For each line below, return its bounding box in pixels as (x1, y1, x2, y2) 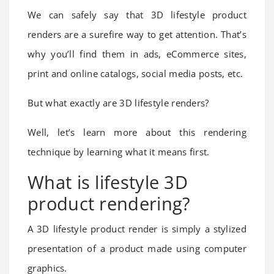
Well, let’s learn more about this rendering (28, 126, 246, 139)
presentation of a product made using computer (28, 242, 246, 255)
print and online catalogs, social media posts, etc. (28, 67, 243, 80)
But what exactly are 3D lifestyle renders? (28, 97, 209, 109)
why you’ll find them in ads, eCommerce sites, (28, 48, 246, 61)
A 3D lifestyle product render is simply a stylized (28, 223, 246, 235)
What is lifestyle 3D (28, 170, 188, 194)
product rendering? (28, 191, 191, 216)
